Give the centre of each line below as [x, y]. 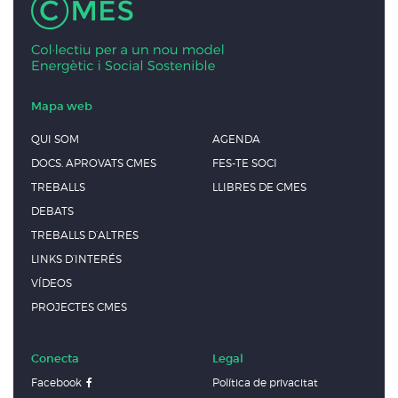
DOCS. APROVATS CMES [94, 163]
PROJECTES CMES [79, 306]
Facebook [56, 382]
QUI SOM [55, 139]
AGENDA [236, 139]
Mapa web [62, 106]
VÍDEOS [52, 283]
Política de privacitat [265, 382]
